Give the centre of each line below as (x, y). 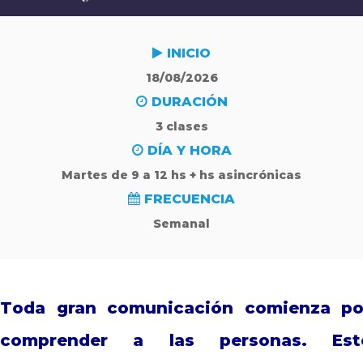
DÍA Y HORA (187, 151)
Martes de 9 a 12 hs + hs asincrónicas (181, 175)
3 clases (181, 127)
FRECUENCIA (188, 199)
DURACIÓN (187, 102)
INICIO (187, 53)
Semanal (181, 224)
